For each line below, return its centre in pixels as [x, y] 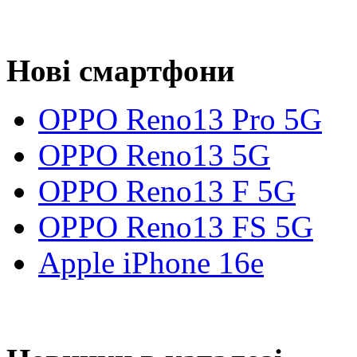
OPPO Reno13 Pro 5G [180, 119]
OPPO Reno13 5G [154, 155]
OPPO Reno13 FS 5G [176, 227]
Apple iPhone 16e [151, 263]
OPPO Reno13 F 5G [167, 191]
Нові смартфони [120, 71]
